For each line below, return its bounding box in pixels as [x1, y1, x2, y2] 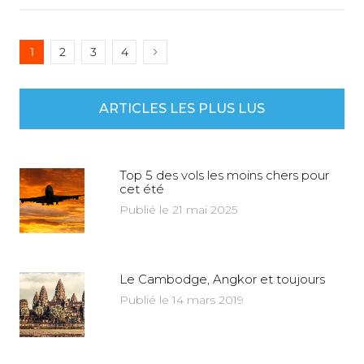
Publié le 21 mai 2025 [119, 201, 237, 217]
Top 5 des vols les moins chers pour [119, 167, 329, 183]
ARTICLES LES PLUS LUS [99, 100, 265, 116]
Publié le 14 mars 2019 [119, 292, 244, 307]
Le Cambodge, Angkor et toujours [119, 271, 325, 287]
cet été [119, 180, 164, 197]
